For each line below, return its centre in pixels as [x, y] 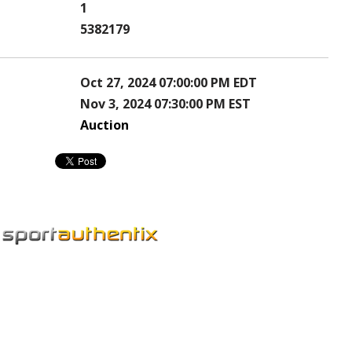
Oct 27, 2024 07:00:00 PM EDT [169, 83]
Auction [104, 125]
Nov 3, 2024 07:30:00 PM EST [165, 104]
